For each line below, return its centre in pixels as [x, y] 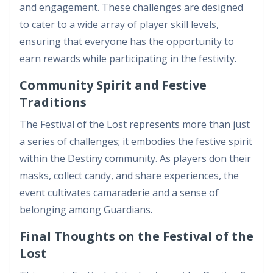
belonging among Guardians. [86, 209]
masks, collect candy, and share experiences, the [129, 175]
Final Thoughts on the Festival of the [136, 236]
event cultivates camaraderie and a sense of [119, 192]
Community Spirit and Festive [113, 85]
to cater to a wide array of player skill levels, [119, 24]
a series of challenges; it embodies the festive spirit [136, 141]
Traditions [53, 102]
